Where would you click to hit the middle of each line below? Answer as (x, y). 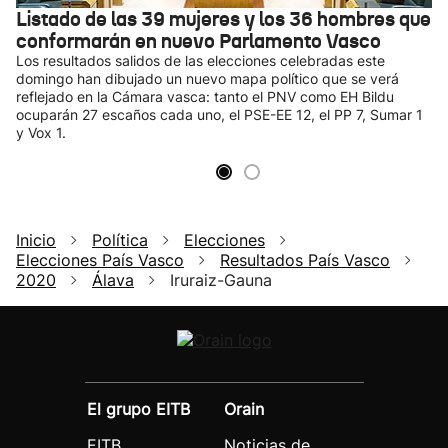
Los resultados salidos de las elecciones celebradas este (200, 60)
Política (120, 240)
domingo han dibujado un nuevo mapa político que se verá (207, 78)
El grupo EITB (138, 409)
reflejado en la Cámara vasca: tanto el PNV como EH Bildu (205, 96)
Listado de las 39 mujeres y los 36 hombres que (223, 19)
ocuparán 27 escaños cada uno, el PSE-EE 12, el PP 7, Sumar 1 (219, 114)
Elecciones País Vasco (100, 260)
